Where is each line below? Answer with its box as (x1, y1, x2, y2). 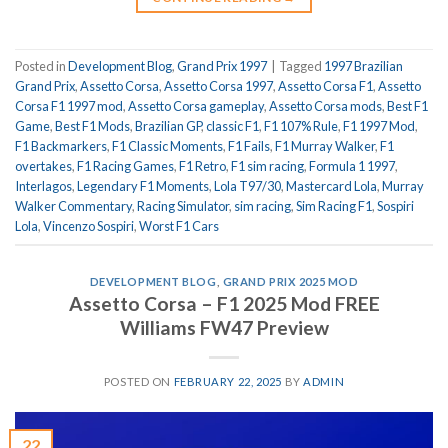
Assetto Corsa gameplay (128, 97, 264, 114)
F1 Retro (179, 157, 226, 174)
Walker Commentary (15, 197, 132, 214)
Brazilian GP (135, 117, 201, 134)
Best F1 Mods (55, 117, 130, 134)
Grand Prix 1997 (177, 57, 267, 74)
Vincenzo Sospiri (43, 217, 134, 234)
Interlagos (15, 177, 72, 194)
